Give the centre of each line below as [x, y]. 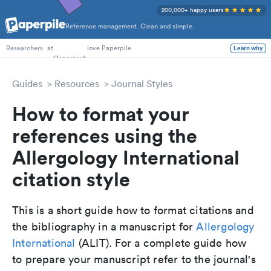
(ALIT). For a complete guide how [161, 243]
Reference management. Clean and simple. [130, 26]
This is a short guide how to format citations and [133, 210]
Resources [77, 83]
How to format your [101, 113]
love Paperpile [109, 48]
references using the [105, 135]
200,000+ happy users [193, 10]
